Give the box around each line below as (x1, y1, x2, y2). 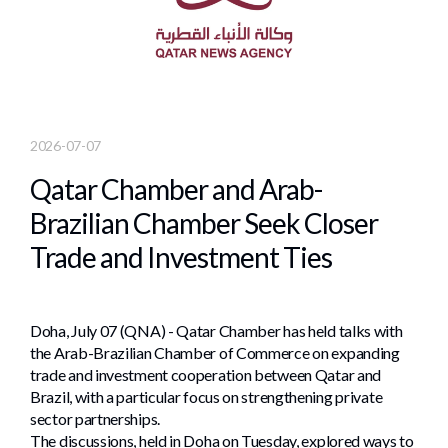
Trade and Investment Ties (30, 240, 332, 275)
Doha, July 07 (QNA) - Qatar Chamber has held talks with (30, 321, 403, 341)
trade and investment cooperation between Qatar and (30, 365, 382, 385)
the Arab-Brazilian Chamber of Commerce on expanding (30, 343, 400, 363)
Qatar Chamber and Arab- (30, 172, 322, 207)
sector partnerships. (30, 409, 160, 429)
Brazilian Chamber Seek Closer (30, 206, 378, 241)
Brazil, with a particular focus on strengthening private (30, 387, 383, 407)
